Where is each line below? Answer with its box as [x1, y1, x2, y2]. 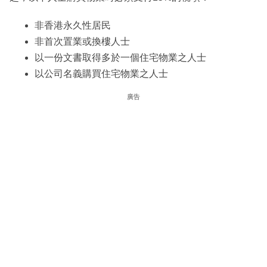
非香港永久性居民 [35, 20, 111, 31]
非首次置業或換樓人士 [35, 36, 130, 47]
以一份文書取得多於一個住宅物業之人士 [35, 52, 206, 63]
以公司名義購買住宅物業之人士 [35, 69, 168, 79]
